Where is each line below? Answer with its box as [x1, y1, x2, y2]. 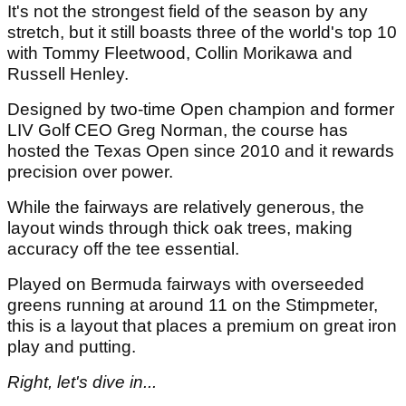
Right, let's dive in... [7, 372, 161, 392]
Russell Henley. [7, 64, 133, 84]
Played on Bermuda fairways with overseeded [7, 275, 364, 295]
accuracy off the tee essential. [7, 239, 239, 259]
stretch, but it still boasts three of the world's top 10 [7, 23, 397, 43]
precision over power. [7, 162, 178, 182]
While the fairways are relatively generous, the [7, 198, 364, 217]
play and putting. [7, 337, 136, 357]
